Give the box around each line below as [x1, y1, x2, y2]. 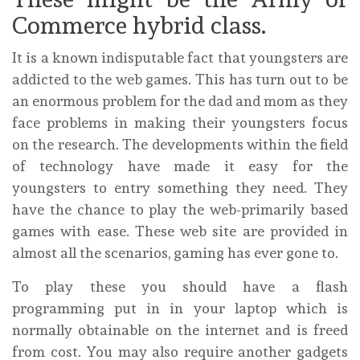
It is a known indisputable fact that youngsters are [12, 49, 348, 67]
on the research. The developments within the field [12, 136, 348, 153]
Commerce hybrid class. [12, 11, 266, 40]
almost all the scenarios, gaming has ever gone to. [12, 244, 338, 262]
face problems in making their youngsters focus [12, 114, 348, 132]
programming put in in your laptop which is [12, 300, 348, 317]
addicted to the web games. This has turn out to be [12, 71, 348, 88]
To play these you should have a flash [12, 278, 348, 296]
